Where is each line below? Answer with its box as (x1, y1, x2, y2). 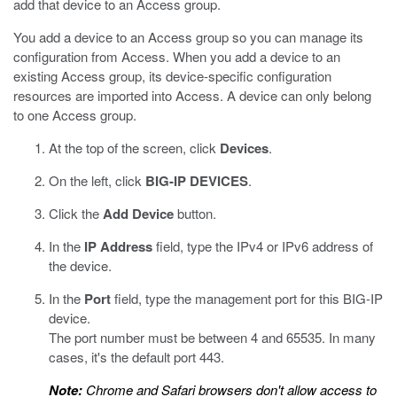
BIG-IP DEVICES (145, 171, 248, 191)
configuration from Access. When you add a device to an (13, 47, 340, 66)
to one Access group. (13, 105, 136, 124)
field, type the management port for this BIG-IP (111, 289, 383, 307)
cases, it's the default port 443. (49, 347, 224, 366)
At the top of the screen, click (49, 138, 220, 157)
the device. (49, 256, 112, 275)
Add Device (103, 204, 174, 223)
